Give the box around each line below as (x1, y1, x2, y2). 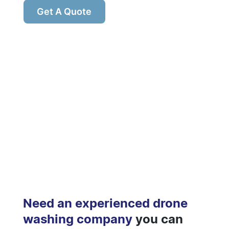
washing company (22, 211, 135, 226)
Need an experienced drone (22, 195, 188, 211)
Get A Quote (37, 6, 92, 17)
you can (135, 211, 183, 226)
